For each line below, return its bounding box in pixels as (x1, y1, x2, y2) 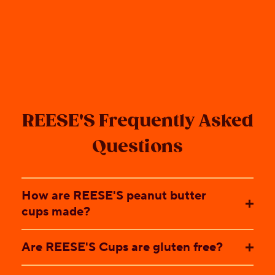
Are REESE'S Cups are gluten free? (21, 239, 223, 255)
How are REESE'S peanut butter (21, 187, 206, 204)
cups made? (21, 203, 90, 220)
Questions (92, 136, 183, 157)
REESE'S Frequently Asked (21, 110, 254, 131)
